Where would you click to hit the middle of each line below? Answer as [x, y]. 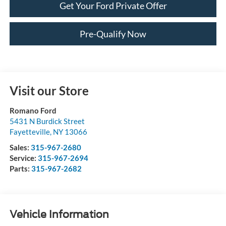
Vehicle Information [59, 215]
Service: [23, 158]
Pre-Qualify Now [113, 34]
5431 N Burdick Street [47, 121]
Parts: [20, 168]
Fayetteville [30, 131]
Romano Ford [33, 110]
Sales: [20, 147]
